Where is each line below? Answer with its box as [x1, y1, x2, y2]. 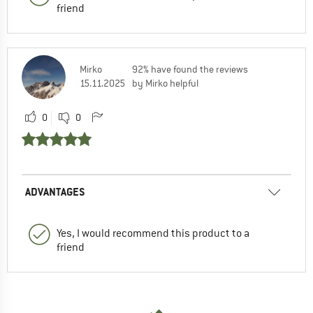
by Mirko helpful [132, 76, 198, 89]
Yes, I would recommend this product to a [57, 226, 249, 240]
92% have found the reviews [132, 62, 248, 75]
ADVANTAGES [25, 184, 85, 199]
